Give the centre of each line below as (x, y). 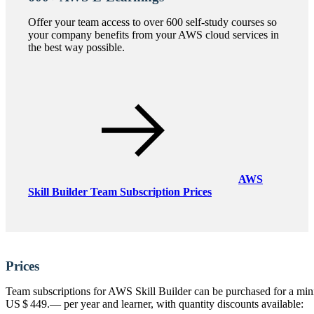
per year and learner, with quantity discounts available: (182, 303)
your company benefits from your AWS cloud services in (153, 35)
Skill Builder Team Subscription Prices (120, 192)
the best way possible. (76, 48)
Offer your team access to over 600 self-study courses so (152, 22)
